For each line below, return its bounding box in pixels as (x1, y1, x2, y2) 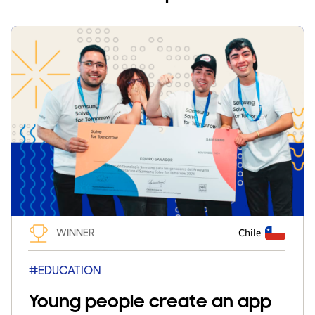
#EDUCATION (29, 264, 101, 278)
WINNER (56, 226, 94, 239)
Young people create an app (29, 291, 271, 312)
